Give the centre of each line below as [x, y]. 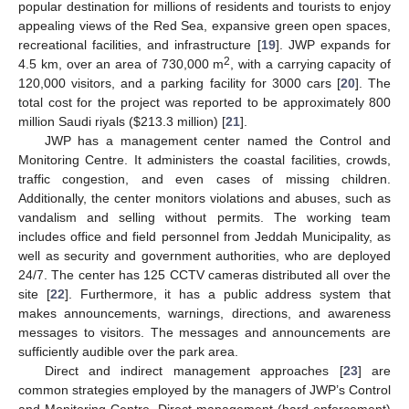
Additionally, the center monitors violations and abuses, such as [204, 198]
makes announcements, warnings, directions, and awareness [204, 313]
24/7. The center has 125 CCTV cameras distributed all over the [204, 274]
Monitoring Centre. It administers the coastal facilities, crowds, [204, 159]
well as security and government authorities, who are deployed [204, 255]
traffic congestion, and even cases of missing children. [204, 178]
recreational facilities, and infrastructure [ [140, 44]
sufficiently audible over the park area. [128, 351]
